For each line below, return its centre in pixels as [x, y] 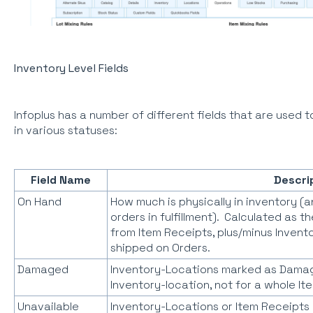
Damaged [43, 270]
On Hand [39, 202]
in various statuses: [68, 130]
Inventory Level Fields [71, 68]
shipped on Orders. [160, 248]
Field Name [60, 180]
